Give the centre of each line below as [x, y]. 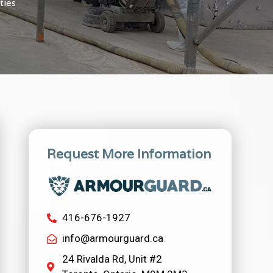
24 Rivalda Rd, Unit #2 [112, 259]
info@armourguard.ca [113, 239]
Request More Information [129, 154]
